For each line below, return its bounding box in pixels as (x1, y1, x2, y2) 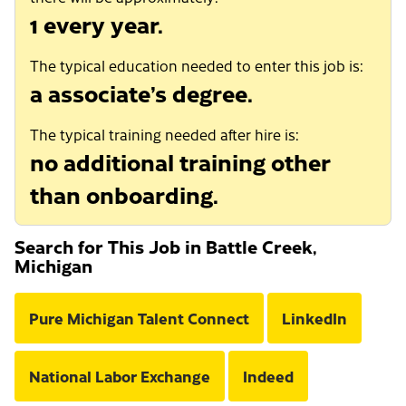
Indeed (243, 365, 294, 388)
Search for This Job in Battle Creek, (14, 234, 317, 259)
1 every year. (30, 7, 163, 41)
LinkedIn (282, 307, 347, 330)
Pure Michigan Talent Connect (29, 307, 249, 330)
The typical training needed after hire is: (30, 124, 299, 145)
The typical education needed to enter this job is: (30, 55, 363, 76)
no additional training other (30, 145, 331, 179)
